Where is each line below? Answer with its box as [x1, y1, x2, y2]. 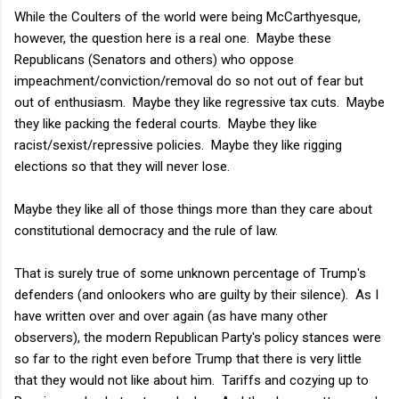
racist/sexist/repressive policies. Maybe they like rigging [14, 136, 342, 153]
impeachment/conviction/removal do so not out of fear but [14, 72, 363, 89]
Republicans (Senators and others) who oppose [14, 51, 294, 68]
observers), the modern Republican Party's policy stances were [14, 329, 381, 346]
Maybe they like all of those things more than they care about [14, 200, 372, 217]
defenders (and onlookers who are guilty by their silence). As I [14, 286, 379, 303]
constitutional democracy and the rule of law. [14, 222, 278, 239]
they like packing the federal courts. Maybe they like [14, 115, 317, 132]
